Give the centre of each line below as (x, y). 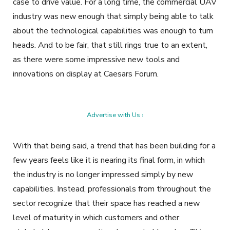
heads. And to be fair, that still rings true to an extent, (110, 45)
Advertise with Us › (115, 115)
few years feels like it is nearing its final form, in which (109, 160)
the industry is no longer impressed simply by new (103, 175)
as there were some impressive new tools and (96, 60)
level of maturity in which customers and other (96, 218)
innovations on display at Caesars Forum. (87, 74)
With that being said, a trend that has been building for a (114, 146)
